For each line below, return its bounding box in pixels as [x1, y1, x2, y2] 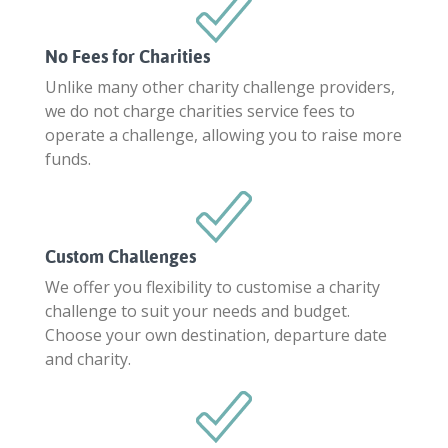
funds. [45, 147, 91, 170]
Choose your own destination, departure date [45, 323, 387, 346]
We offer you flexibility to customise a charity [45, 275, 380, 298]
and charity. [45, 347, 131, 370]
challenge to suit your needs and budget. [45, 299, 350, 322]
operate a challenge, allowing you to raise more [45, 123, 402, 146]
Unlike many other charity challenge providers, [45, 75, 395, 98]
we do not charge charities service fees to [45, 99, 355, 122]
